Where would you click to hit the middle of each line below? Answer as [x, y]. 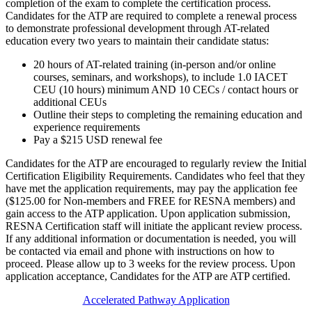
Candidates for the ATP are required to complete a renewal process [151, 15]
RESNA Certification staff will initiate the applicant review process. [154, 226]
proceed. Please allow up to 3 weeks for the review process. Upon [150, 263]
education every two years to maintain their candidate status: [137, 40]
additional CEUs [70, 102]
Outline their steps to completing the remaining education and [168, 114]
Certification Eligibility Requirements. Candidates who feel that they [155, 175]
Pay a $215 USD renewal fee [98, 139]
